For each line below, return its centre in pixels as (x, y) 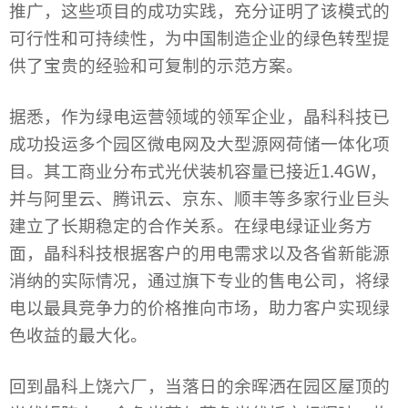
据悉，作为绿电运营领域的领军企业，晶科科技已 (199, 116)
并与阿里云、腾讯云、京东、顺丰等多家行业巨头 (199, 198)
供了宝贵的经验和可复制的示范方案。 (156, 65)
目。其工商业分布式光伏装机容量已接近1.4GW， (198, 170)
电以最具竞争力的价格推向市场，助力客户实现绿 (199, 307)
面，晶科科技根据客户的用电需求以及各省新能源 (199, 252)
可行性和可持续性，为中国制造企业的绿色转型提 (199, 37)
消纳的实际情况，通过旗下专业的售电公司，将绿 (199, 280)
